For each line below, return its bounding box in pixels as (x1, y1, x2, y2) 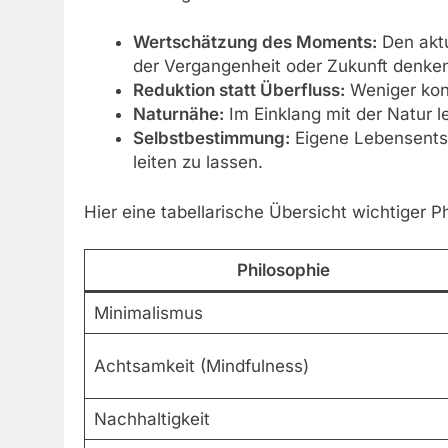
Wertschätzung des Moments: (132, 32, 377, 53)
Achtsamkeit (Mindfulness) (93, 356, 309, 377)
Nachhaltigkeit (93, 409, 210, 430)
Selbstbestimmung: (132, 128, 290, 149)
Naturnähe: (132, 104, 224, 125)
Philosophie (237, 260, 330, 281)
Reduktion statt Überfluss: (132, 80, 345, 101)
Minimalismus (93, 303, 203, 324)
